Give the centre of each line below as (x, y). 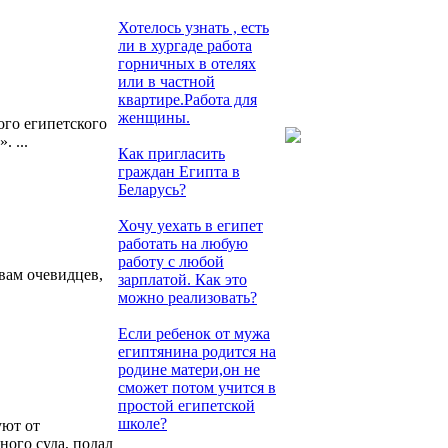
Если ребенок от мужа (194, 333)
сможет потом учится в (197, 387)
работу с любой (171, 261)
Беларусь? (152, 189)
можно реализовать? (187, 297)
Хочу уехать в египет (190, 225)
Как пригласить (171, 153)
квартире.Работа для (187, 99)
